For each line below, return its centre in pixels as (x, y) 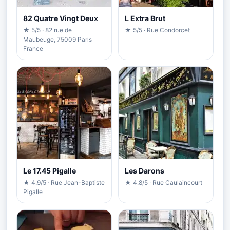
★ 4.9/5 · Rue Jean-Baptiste (64, 182)
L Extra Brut (145, 18)
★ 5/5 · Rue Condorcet (157, 30)
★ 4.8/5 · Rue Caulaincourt (164, 182)
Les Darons (145, 170)
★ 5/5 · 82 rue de (47, 30)
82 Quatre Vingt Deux (61, 18)
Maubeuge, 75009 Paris (57, 39)
